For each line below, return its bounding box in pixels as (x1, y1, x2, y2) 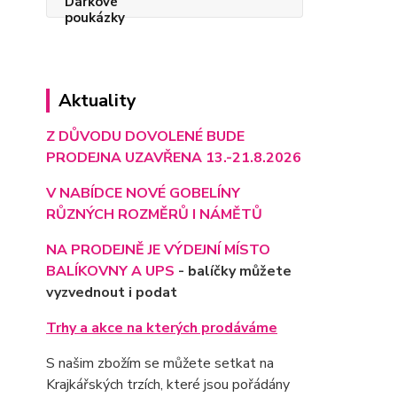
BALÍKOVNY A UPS (46, 261, 175, 281)
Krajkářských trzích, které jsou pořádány (46, 374, 290, 394)
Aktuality (58, 88, 136, 113)
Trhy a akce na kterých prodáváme (46, 317, 277, 338)
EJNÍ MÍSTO (194, 239, 270, 260)
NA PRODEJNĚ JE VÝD (46, 239, 194, 260)
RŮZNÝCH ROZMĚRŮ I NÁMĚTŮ (46, 204, 262, 224)
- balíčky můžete (175, 261, 292, 281)
